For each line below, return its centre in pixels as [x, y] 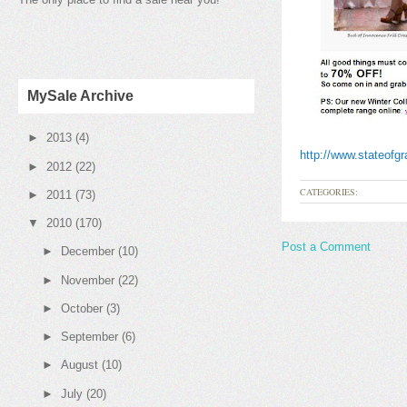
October [81, 308]
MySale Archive [80, 96]
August [79, 365]
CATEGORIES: [329, 192]
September [89, 337]
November [87, 280]
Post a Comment [326, 247]
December [87, 252]
